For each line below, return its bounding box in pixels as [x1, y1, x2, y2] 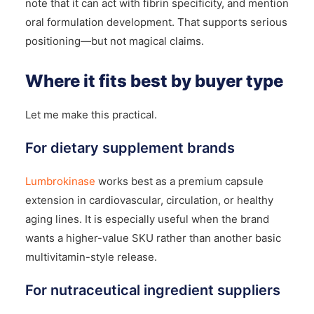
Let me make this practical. [25, 107, 157, 121]
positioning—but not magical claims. [25, 34, 204, 48]
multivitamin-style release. [25, 250, 157, 264]
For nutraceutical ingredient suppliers [25, 281, 280, 299]
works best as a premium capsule [95, 174, 264, 188]
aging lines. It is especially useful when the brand [25, 212, 269, 226]
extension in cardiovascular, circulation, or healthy [25, 193, 273, 207]
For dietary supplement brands [25, 139, 235, 156]
